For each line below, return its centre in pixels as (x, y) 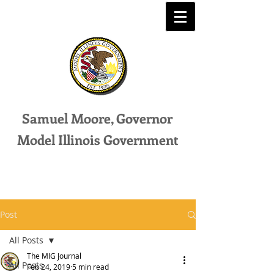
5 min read (91, 267)
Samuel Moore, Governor (97, 118)
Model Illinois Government (98, 139)
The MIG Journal (54, 256)
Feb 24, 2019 (49, 267)
